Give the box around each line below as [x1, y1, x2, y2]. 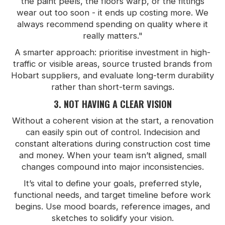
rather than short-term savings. [51, 81, 174, 92]
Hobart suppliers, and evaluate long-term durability [11, 70, 214, 80]
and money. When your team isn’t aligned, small [19, 150, 206, 160]
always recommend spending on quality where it [17, 19, 208, 29]
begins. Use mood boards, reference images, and [15, 201, 210, 211]
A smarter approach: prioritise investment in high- [15, 47, 210, 57]
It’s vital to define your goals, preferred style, [23, 178, 202, 188]
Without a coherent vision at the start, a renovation [12, 115, 213, 126]
